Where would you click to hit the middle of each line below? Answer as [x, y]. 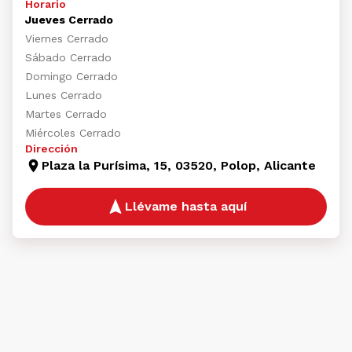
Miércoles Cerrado [73, 133]
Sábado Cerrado [68, 57]
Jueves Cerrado [69, 20]
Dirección [51, 148]
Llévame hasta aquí [185, 206]
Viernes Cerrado [67, 38]
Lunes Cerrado [64, 95]
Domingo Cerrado [71, 76]
